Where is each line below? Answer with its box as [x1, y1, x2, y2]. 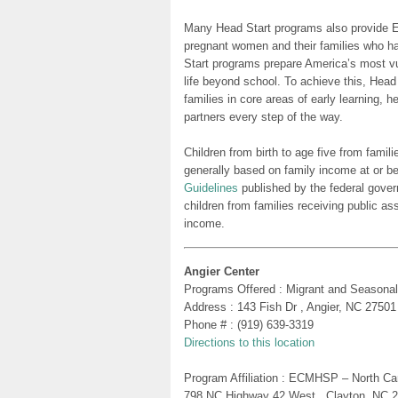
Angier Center [184, 264, 259, 278]
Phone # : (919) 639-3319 [184, 317, 314, 331]
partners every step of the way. [184, 109, 343, 123]
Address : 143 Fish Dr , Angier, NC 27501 [184, 299, 396, 314]
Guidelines [184, 180, 238, 195]
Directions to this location [184, 335, 314, 349]
